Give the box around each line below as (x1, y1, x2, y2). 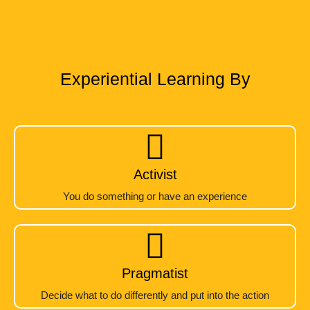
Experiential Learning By (60, 69, 250, 89)
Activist (133, 167, 177, 182)
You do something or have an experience (63, 190, 247, 202)
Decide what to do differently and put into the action (41, 289, 269, 301)
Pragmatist (122, 266, 188, 281)
